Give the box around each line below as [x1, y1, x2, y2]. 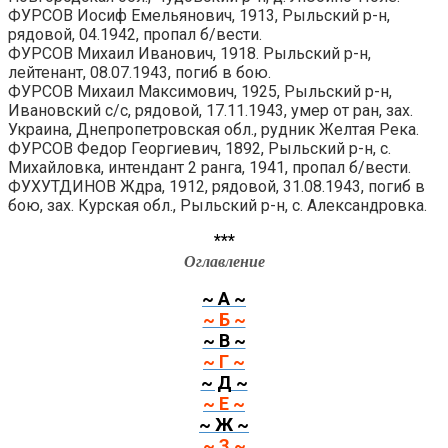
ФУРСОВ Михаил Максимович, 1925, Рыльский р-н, [8, 81, 392, 101]
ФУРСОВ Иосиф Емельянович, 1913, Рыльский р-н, [8, 5, 390, 25]
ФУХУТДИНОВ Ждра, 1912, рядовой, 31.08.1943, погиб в [8, 176, 425, 196]
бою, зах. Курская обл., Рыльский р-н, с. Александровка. [8, 195, 427, 215]
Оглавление [183, 249, 265, 272]
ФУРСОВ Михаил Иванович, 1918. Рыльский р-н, [8, 43, 371, 63]
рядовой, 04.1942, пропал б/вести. [8, 24, 262, 44]
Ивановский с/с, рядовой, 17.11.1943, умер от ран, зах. [8, 100, 413, 120]
